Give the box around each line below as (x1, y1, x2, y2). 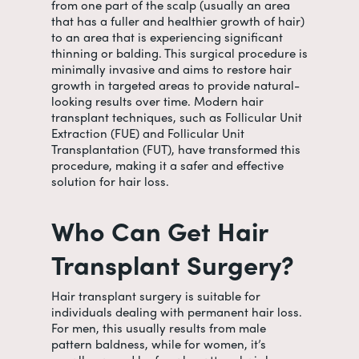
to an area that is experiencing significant (51, 27, 283, 46)
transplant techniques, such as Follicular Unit (51, 107, 302, 126)
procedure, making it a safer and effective (51, 155, 284, 174)
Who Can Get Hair (51, 212, 268, 249)
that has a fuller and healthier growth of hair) (51, 11, 305, 30)
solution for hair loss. (51, 171, 172, 190)
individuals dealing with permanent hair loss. (51, 303, 302, 321)
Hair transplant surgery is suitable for (51, 287, 260, 305)
